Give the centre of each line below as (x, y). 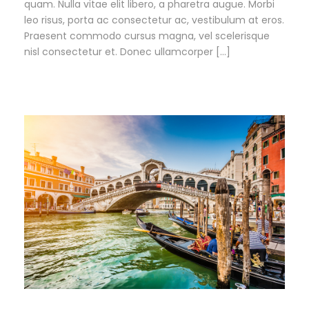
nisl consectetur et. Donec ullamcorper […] (127, 52)
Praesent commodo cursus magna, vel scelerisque (147, 36)
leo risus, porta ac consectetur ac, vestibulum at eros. (154, 20)
